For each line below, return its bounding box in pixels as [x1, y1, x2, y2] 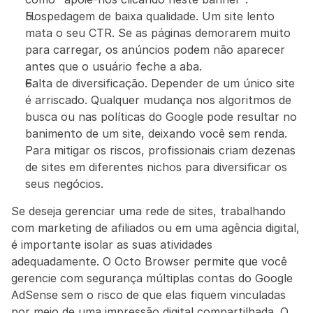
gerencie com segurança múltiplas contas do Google [11, 271, 293, 285]
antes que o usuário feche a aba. [25, 59, 202, 73]
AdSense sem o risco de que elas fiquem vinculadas [11, 288, 286, 302]
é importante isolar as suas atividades [11, 238, 212, 252]
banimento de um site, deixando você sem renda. [25, 126, 287, 140]
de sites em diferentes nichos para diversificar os [25, 160, 287, 174]
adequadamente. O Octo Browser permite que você [11, 254, 287, 268]
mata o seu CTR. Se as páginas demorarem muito [25, 26, 291, 40]
